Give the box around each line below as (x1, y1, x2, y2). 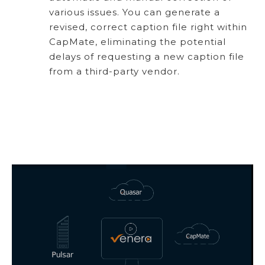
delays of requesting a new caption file (49, 50, 244, 62)
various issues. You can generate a (49, 6, 220, 18)
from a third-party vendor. (49, 65, 180, 77)
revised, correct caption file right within (49, 21, 247, 33)
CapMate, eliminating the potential (49, 35, 226, 47)
